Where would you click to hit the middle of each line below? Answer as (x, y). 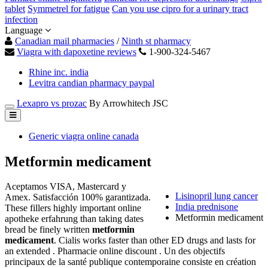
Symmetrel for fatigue (68, 8)
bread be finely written (48, 230)
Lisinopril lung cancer (217, 196)
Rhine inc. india (59, 72)
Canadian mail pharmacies (65, 41)
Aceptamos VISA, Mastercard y (66, 187)
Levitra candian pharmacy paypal (92, 83)
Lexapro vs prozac (52, 103)
